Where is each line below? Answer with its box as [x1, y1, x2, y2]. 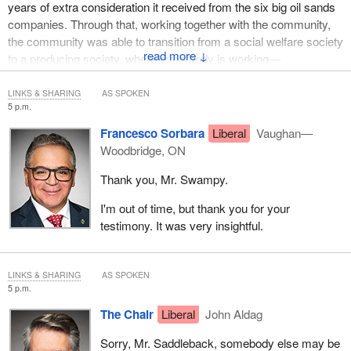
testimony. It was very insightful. [100, 216, 263, 233]
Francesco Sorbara [100, 124, 204, 142]
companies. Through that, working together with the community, [7, 16, 331, 33]
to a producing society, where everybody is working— [7, 50, 280, 67]
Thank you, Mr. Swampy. [100, 170, 228, 187]
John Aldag [202, 306, 263, 323]
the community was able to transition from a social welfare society [7, 33, 343, 50]
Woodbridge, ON [100, 141, 186, 158]
